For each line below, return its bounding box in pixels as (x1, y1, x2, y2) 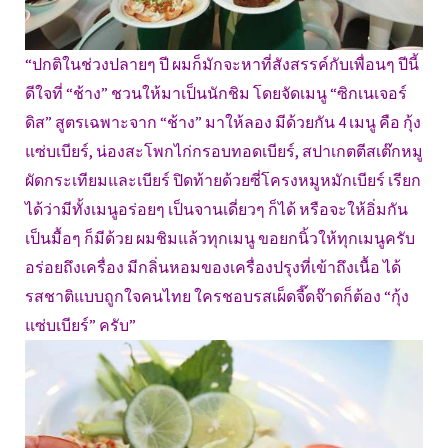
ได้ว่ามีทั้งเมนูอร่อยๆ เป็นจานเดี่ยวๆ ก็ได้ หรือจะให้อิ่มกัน (25, 198, 408, 219)
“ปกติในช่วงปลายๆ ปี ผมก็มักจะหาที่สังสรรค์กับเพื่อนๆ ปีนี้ (25, 53, 419, 74)
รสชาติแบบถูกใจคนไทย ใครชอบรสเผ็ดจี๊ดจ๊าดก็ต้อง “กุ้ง (25, 285, 409, 306)
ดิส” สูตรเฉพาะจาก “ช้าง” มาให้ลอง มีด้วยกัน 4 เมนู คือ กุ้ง (25, 111, 421, 132)
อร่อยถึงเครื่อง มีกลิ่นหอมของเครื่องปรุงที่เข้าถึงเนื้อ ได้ (25, 256, 401, 277)
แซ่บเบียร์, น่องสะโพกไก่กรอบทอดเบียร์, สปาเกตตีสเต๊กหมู (25, 140, 423, 161)
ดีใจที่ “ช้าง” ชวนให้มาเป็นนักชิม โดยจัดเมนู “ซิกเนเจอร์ (25, 82, 407, 103)
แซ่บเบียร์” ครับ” (25, 314, 136, 335)
